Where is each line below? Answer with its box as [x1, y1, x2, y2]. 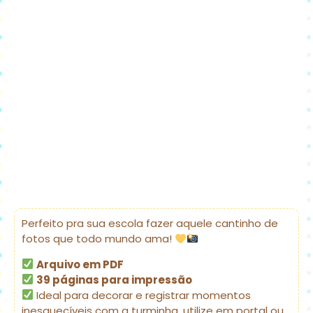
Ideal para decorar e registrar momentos [34, 287, 252, 303]
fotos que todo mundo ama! [22, 231, 175, 247]
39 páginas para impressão [36, 272, 193, 287]
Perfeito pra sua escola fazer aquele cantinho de [22, 216, 278, 231]
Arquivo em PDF [36, 256, 124, 272]
